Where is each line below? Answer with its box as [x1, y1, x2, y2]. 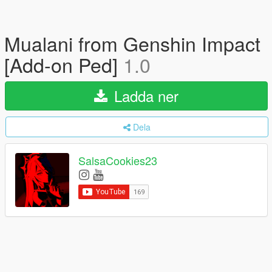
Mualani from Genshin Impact [4, 29, 260, 57]
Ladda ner [110, 85, 178, 106]
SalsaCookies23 [78, 152, 157, 169]
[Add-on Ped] [4, 50, 123, 78]
